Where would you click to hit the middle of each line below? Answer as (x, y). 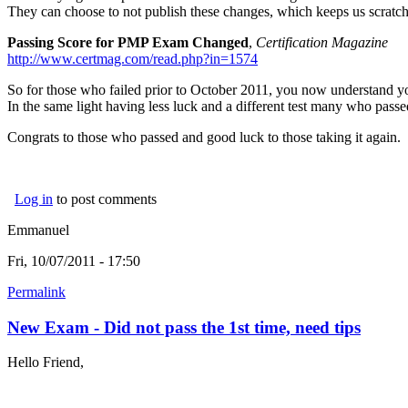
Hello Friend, (46, 362)
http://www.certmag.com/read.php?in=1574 (133, 58)
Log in (34, 199)
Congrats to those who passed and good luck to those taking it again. (204, 137)
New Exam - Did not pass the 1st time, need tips (184, 327)
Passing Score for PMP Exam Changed (128, 42)
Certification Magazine (324, 42)
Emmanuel (38, 229)
